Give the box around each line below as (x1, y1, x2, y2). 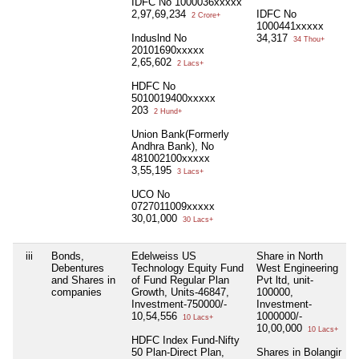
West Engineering (256, 262, 338, 275)
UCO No (131, 188, 170, 201)
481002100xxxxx (131, 152, 210, 165)
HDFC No (131, 80, 175, 93)
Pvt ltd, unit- (256, 274, 313, 287)
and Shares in (51, 274, 115, 287)
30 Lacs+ (180, 216, 213, 224)
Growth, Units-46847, (131, 286, 229, 299)
